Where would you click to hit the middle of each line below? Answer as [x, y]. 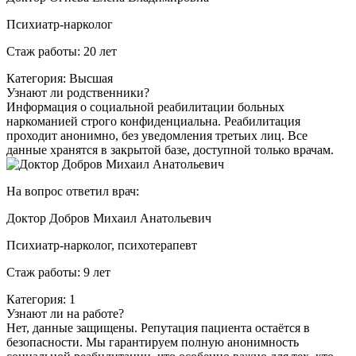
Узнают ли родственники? [78, 92]
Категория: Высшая [60, 78]
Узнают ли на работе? [65, 313]
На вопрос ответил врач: [73, 191]
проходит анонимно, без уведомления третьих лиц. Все [157, 135]
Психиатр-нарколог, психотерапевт [102, 245]
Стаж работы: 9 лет [58, 272]
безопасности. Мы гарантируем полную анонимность [153, 342]
